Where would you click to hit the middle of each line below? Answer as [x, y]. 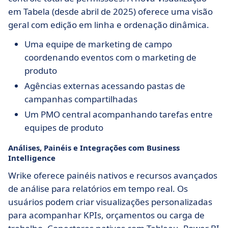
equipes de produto [64, 128]
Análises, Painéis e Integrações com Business [94, 148]
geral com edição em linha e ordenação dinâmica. [109, 25]
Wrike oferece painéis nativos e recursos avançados [113, 176]
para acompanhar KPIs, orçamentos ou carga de [106, 215]
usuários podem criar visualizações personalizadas [110, 202]
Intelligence [32, 158]
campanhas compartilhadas [81, 99]
